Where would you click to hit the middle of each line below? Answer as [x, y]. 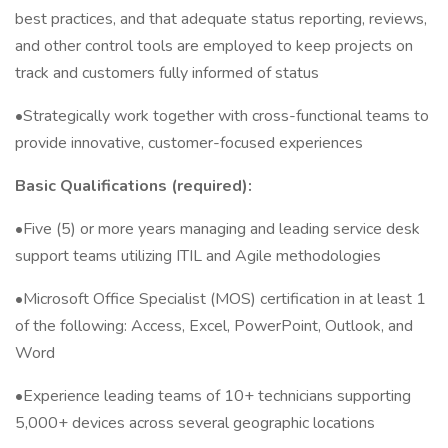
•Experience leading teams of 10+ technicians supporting [213, 396]
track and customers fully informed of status [167, 73]
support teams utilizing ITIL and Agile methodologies [198, 256]
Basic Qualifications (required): [133, 186]
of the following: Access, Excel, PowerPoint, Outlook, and [214, 326]
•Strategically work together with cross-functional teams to [222, 116]
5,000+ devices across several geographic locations [195, 423]
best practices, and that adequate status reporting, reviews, [221, 19]
